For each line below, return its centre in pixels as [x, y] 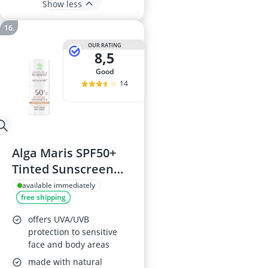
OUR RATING [104, 45]
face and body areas [69, 244]
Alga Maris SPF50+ [64, 153]
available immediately [59, 185]
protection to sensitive [73, 232]
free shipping [43, 197]
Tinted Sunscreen [63, 169]
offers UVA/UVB [59, 219]
